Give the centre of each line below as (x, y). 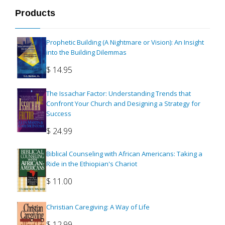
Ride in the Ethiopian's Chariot (92, 164)
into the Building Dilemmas (86, 52)
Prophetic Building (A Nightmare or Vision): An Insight (125, 42)
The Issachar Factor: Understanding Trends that (119, 94)
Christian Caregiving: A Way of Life (98, 207)
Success (59, 114)
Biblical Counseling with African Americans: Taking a (124, 154)
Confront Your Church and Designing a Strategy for (123, 104)
